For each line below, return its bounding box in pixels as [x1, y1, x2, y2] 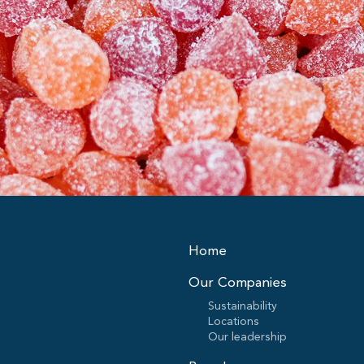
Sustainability [207, 297, 277, 314]
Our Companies [188, 272, 287, 292]
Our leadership [207, 328, 287, 344]
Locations [207, 313, 259, 329]
